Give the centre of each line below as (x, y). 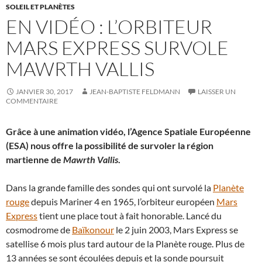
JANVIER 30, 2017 (44, 92)
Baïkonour (93, 230)
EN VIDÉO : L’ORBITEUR (109, 27)
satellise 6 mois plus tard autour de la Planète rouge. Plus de (125, 244)
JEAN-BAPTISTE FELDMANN (135, 92)
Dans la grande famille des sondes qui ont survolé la (109, 187)
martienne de (35, 159)
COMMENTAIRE (32, 101)
